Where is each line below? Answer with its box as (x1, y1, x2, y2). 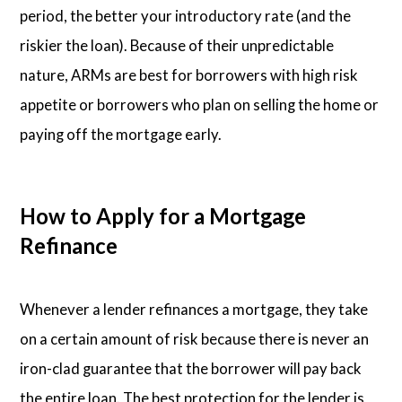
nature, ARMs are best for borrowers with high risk (20, 66, 359, 85)
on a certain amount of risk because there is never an (20, 328, 370, 348)
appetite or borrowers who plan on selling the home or (20, 95, 380, 115)
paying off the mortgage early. (20, 125, 223, 144)
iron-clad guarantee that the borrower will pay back (20, 358, 363, 378)
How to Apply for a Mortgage (20, 202, 307, 229)
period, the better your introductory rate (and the (20, 6, 352, 26)
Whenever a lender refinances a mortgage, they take (20, 299, 369, 319)
